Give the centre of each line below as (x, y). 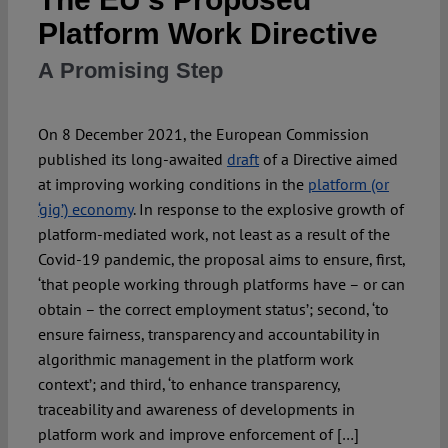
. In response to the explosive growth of (268, 209)
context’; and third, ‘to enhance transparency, (188, 384)
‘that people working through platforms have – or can (221, 284)
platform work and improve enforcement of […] (198, 434)
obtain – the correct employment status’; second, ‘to (213, 309)
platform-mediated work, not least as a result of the (213, 234)
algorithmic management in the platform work (195, 359)
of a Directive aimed (328, 159)
